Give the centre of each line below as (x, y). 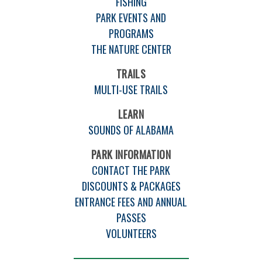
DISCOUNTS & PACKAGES (131, 186)
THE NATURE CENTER (131, 49)
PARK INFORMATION (131, 154)
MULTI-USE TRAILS (131, 89)
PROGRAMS (131, 33)
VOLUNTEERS (131, 233)
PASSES (131, 217)
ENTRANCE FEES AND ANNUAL (131, 201)
